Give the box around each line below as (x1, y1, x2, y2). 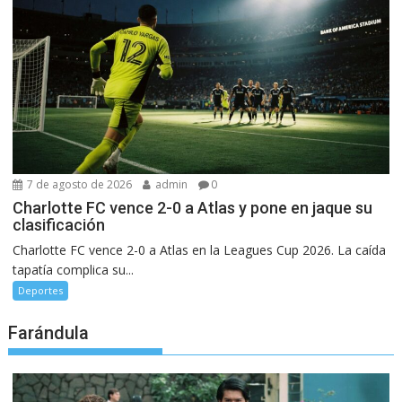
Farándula (8, 322, 90, 345)
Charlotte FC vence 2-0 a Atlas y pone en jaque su (13, 198, 373, 218)
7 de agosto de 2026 (24, 177, 133, 193)
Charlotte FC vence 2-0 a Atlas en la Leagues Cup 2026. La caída (13, 241, 387, 259)
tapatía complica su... (13, 261, 135, 279)
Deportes (18, 284, 64, 298)
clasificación (13, 215, 106, 235)
